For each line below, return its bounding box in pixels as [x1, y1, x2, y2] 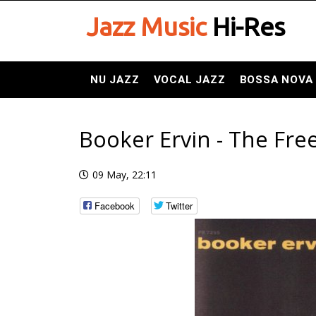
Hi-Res [207, 12, 285, 41]
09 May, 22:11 [92, 168, 157, 181]
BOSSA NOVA [239, 73, 313, 86]
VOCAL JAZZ [153, 73, 226, 86]
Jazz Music [86, 12, 207, 41]
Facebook [95, 199, 135, 213]
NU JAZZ [90, 73, 140, 86]
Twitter [166, 199, 193, 213]
